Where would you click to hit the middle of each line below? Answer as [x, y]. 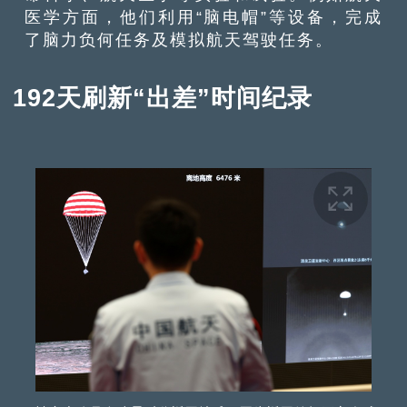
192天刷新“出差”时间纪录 [162, 98]
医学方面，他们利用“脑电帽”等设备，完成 [203, 17]
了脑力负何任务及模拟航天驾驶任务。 [179, 40]
